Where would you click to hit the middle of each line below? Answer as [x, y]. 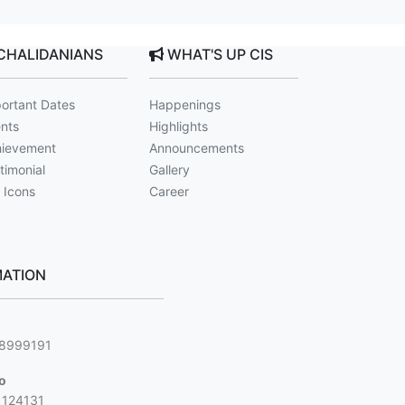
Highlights [179, 126]
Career [170, 191]
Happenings [185, 104]
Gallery [170, 170]
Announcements [197, 148]
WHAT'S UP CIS [219, 54]
